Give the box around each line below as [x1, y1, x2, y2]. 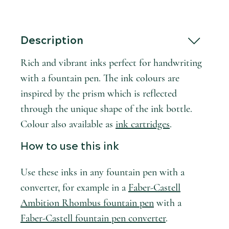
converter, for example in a [20, 181, 128, 194]
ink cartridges [116, 118, 170, 131]
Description [20, 33, 83, 49]
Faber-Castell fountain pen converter [20, 212, 166, 224]
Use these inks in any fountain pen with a [20, 166, 185, 178]
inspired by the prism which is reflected [20, 87, 177, 100]
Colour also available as [20, 118, 116, 131]
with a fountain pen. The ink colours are [20, 72, 179, 85]
